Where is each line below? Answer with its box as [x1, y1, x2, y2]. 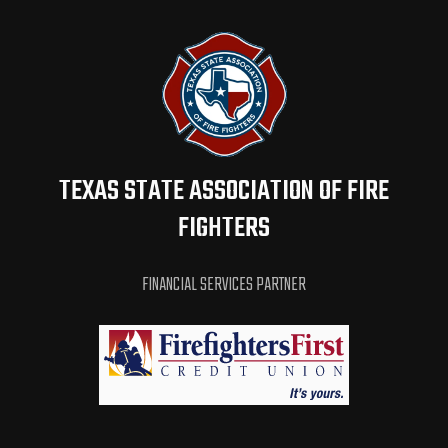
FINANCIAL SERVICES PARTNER [142, 271, 306, 301]
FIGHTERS [178, 207, 270, 251]
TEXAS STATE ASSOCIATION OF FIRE [59, 170, 389, 214]
